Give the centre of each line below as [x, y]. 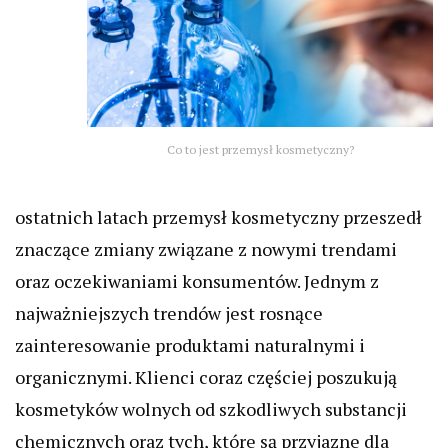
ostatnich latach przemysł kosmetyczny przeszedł [218, 217]
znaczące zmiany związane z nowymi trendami [206, 249]
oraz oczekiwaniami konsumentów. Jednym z [197, 281]
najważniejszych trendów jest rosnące [169, 313]
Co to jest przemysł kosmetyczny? [260, 150]
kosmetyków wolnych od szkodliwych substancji [211, 409]
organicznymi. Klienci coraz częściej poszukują [206, 377]
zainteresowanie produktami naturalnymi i [190, 345]
